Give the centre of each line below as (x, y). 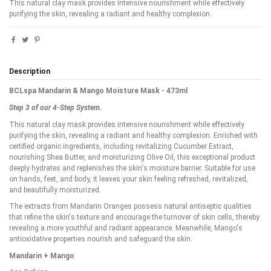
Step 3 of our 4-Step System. (55, 107)
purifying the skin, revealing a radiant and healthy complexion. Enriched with (133, 135)
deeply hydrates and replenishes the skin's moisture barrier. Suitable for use (132, 168)
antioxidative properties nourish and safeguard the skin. (101, 239)
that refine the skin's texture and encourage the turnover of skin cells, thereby (134, 217)
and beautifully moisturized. (55, 190)
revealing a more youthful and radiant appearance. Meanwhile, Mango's (126, 228)
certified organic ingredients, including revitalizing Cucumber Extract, (121, 146)
